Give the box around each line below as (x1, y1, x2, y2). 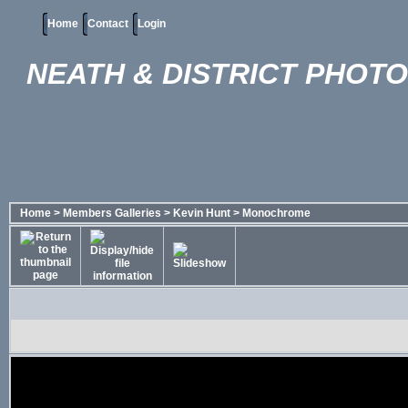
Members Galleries (63, 207, 161, 219)
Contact (87, 17, 128, 30)
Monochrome (242, 207, 311, 219)
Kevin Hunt (173, 207, 230, 219)
